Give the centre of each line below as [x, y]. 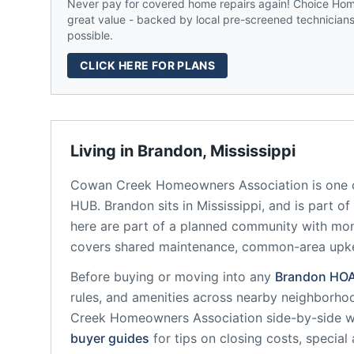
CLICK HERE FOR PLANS [147, 65]
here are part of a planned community [184, 226]
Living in [104, 151]
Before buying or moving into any [171, 277]
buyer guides [110, 338]
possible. [90, 35]
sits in [173, 205]
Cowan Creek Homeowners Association [189, 185]
